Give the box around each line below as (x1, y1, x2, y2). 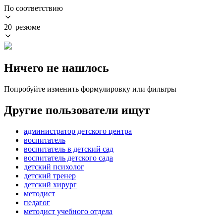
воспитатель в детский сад (24, 144, 113, 153)
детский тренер (24, 171, 76, 180)
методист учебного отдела (24, 207, 112, 216)
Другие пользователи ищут (4, 103, 150, 116)
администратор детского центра (24, 126, 132, 135)
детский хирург (24, 180, 77, 189)
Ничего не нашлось (4, 61, 109, 74)
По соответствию (4, 3, 63, 12)
